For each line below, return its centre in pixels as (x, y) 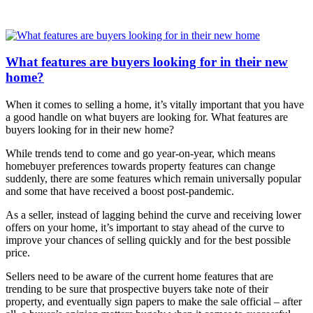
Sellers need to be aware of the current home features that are (139, 277)
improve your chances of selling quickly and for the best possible (148, 240)
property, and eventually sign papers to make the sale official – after (154, 302)
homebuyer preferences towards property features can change (140, 166)
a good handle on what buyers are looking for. (108, 117)
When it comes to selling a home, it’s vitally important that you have (155, 105)
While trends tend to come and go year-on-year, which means (140, 154)
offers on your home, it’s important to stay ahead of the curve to (145, 228)
